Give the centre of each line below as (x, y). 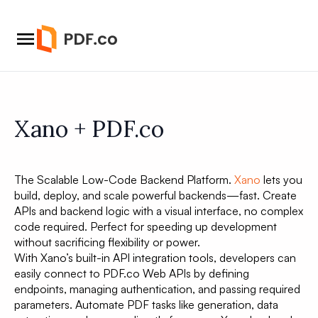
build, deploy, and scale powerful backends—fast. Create (155, 195)
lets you (281, 180)
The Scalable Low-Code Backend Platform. (123, 180)
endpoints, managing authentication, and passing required (157, 289)
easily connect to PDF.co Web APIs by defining (132, 273)
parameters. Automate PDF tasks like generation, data (146, 305)
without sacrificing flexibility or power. (107, 242)
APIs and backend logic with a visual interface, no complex (159, 211)
